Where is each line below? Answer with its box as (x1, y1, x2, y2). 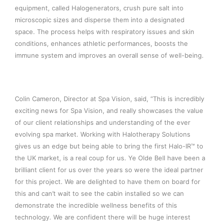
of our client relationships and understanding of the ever (15, 118, 191, 127)
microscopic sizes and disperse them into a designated (15, 16, 185, 24)
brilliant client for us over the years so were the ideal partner (15, 166, 204, 174)
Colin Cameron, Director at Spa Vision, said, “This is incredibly (15, 95, 205, 103)
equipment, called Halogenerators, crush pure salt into (15, 4, 184, 12)
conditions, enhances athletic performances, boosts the (15, 39, 188, 48)
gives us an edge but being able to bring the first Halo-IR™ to (15, 142, 204, 150)
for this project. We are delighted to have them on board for (15, 178, 201, 186)
